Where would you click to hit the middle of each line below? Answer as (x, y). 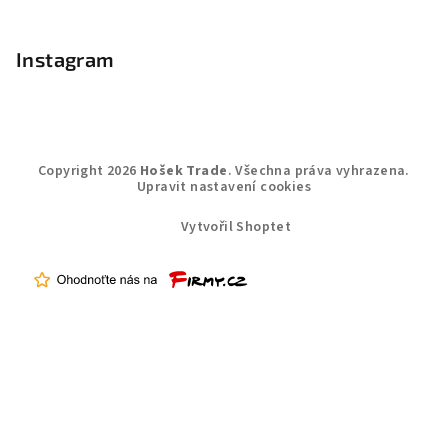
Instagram (65, 59)
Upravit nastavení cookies (224, 187)
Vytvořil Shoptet (236, 227)
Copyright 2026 (89, 171)
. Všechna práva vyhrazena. (318, 171)
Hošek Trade (184, 171)
